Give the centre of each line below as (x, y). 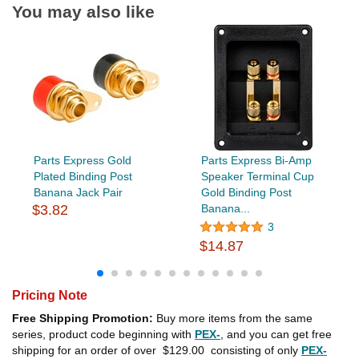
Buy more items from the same (233, 319)
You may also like (83, 12)
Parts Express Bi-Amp (256, 161)
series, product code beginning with (103, 335)
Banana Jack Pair (78, 193)
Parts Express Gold (82, 161)
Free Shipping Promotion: (83, 319)
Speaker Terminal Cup (257, 177)
